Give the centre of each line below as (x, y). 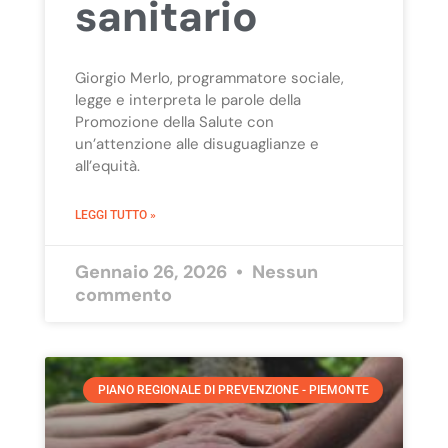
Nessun (282, 271)
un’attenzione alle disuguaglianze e (196, 143)
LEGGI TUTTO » (115, 214)
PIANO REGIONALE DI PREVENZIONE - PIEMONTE (233, 390)
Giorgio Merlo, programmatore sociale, (209, 77)
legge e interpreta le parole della (187, 99)
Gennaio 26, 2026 (152, 271)
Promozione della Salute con (174, 121)
